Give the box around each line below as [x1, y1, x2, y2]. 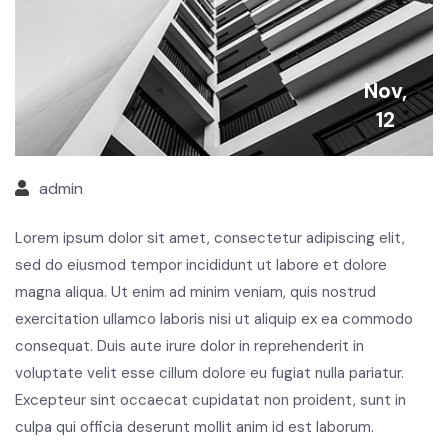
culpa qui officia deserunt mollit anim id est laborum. [15, 416, 374, 437]
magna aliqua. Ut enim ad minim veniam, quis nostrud [15, 281, 376, 302]
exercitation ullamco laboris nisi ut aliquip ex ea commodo [15, 308, 413, 329]
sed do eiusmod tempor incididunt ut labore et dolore [15, 254, 387, 275]
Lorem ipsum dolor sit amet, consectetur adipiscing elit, [15, 227, 405, 248]
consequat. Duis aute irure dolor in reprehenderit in [15, 335, 364, 356]
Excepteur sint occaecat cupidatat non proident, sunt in [15, 389, 406, 410]
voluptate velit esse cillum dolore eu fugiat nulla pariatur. [15, 362, 404, 383]
